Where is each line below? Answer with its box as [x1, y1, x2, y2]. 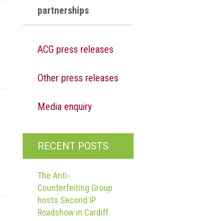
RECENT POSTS [37, 140, 109, 152]
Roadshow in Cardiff [37, 207, 109, 218]
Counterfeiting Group [37, 182, 112, 193]
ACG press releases [37, 43, 113, 55]
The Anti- [37, 170, 70, 181]
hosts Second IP [37, 194, 96, 205]
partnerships [37, 4, 89, 16]
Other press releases [37, 72, 118, 84]
